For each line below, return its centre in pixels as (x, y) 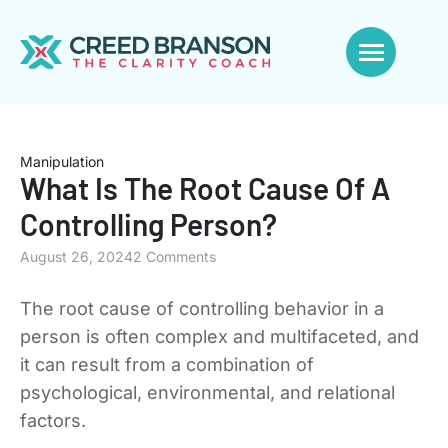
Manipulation (62, 161)
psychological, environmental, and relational (207, 392)
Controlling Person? (148, 224)
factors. (53, 420)
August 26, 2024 (76, 256)
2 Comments (174, 256)
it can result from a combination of (167, 364)
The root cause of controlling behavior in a (202, 308)
